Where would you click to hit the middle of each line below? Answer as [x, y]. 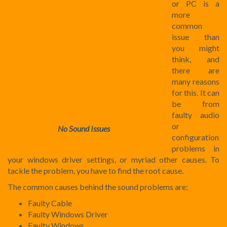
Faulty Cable [50, 203]
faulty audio [196, 115]
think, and [196, 59]
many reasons [196, 81]
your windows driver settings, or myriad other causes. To [113, 159]
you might [196, 48]
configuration [195, 137]
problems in [196, 148]
